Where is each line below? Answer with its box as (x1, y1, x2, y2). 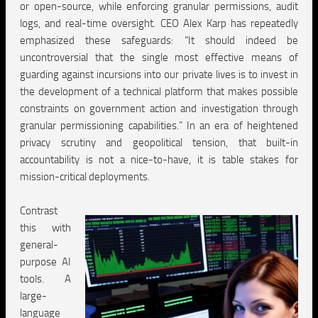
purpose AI (20, 256, 71, 268)
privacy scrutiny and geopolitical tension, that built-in (20, 136, 298, 149)
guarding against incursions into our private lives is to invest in (20, 68, 298, 81)
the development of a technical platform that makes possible (20, 85, 298, 98)
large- (20, 290, 47, 302)
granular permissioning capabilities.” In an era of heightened (20, 119, 298, 132)
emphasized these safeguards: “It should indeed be (20, 34, 298, 47)
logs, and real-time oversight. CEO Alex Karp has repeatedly (20, 17, 298, 30)
